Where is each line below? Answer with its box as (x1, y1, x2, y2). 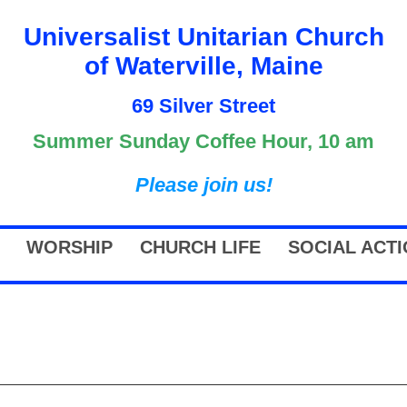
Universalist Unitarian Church (23, 22, 384, 51)
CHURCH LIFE (140, 237, 261, 257)
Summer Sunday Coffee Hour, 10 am (33, 129, 374, 153)
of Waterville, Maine (84, 51, 323, 80)
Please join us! (134, 173, 273, 196)
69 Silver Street (132, 94, 275, 117)
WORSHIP (26, 237, 113, 257)
